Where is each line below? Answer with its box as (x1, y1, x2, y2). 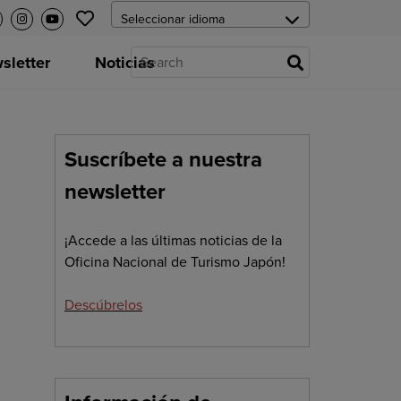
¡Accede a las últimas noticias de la (64, 232, 282, 250)
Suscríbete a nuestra (64, 147, 262, 173)
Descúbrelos (64, 296, 142, 314)
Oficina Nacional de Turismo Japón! (64, 253, 286, 271)
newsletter (64, 179, 166, 205)
